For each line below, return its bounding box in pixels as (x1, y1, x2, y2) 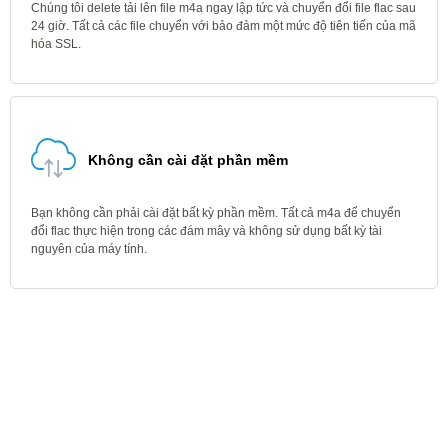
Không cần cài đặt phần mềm (88, 152, 288, 168)
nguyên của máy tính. (31, 242, 147, 256)
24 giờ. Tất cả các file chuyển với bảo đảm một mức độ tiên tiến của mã (31, 19, 416, 33)
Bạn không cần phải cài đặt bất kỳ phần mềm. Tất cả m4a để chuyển (31, 206, 401, 220)
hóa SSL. (31, 37, 81, 51)
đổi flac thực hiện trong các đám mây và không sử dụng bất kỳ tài (31, 224, 382, 238)
